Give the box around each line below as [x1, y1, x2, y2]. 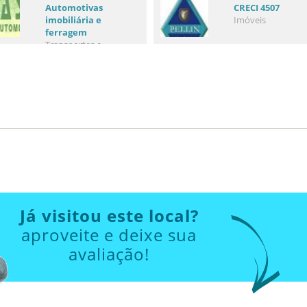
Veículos [45, 50, 79, 63]
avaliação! [69, 242, 149, 265]
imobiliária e [45, 13, 101, 26]
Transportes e [45, 38, 101, 51]
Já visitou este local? [19, 204, 199, 227]
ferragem [45, 25, 87, 38]
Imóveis [233, 13, 266, 26]
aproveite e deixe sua [21, 223, 197, 246]
